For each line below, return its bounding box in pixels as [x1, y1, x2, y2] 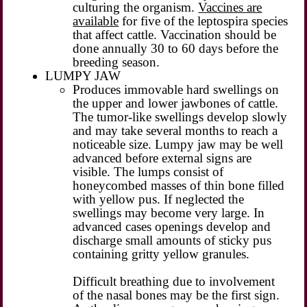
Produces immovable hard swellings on [73, 82, 280, 97]
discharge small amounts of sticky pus [73, 232, 272, 247]
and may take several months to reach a [73, 123, 278, 138]
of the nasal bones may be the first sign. [73, 287, 280, 302]
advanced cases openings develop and [73, 219, 271, 234]
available [73, 13, 119, 28]
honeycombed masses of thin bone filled [73, 177, 285, 193]
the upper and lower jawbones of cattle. [73, 95, 279, 110]
